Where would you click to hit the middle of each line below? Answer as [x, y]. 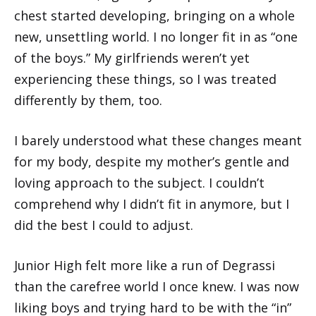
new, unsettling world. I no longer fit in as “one [156, 36]
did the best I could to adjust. [104, 225]
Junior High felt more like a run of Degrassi [145, 265]
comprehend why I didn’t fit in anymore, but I [152, 203]
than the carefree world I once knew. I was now [157, 286]
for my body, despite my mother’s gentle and [152, 161]
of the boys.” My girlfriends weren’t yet [132, 57]
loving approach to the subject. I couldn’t [139, 182]
